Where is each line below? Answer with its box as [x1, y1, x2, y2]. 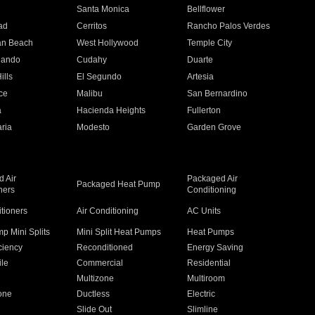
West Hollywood [76, 38, 139, 48]
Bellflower [187, 4, 226, 14]
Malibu [76, 89, 103, 98]
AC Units [187, 206, 221, 216]
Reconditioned [76, 243, 133, 252]
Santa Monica [76, 4, 129, 14]
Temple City [187, 38, 233, 48]
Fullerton [187, 105, 221, 115]
